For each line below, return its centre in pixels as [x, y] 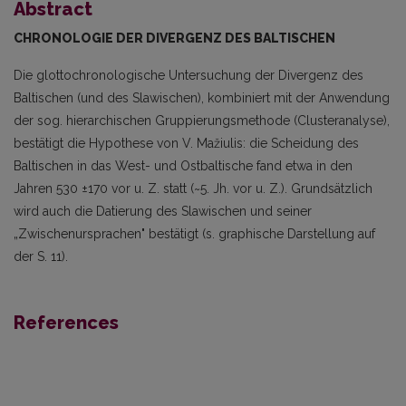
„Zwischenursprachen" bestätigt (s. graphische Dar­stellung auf [194, 234]
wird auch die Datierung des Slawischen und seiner [163, 212]
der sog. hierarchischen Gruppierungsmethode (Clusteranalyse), [202, 121]
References [66, 323]
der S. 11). [41, 257]
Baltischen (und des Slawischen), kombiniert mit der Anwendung [202, 98]
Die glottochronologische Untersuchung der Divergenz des [188, 76]
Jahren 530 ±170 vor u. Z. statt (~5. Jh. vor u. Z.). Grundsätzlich [193, 189]
